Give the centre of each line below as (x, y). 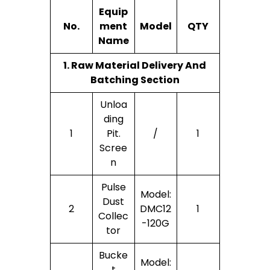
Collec (114, 216)
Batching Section (135, 80)
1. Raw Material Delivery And (135, 65)
